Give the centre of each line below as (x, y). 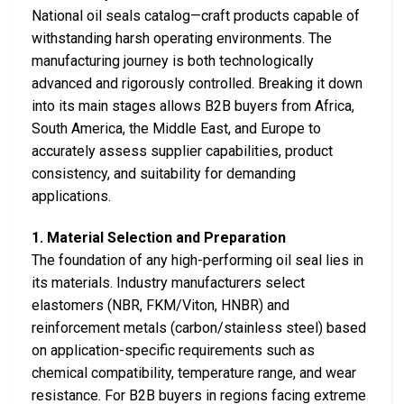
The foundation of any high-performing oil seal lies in (197, 260)
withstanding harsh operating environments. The (182, 38)
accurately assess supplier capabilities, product (182, 151)
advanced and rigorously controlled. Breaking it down (197, 83)
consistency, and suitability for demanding (164, 173)
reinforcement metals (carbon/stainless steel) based (199, 327)
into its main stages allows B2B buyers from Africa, (193, 106)
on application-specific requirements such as (173, 350)
